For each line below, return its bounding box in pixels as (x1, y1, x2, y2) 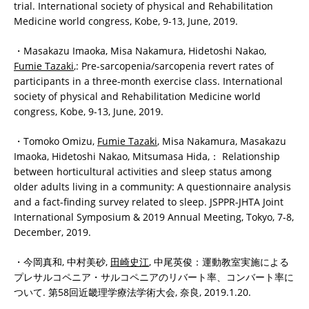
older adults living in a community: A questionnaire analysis (14, 179, 291, 193)
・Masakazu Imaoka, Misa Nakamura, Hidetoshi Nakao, (14, 43, 266, 57)
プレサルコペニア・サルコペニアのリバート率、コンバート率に (14, 270, 294, 283)
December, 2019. (14, 225, 91, 239)
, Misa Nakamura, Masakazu (157, 134, 286, 148)
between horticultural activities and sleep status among (14, 164, 272, 178)
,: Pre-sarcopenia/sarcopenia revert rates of (74, 59, 274, 72)
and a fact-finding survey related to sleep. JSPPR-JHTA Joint (14, 195, 283, 208)
